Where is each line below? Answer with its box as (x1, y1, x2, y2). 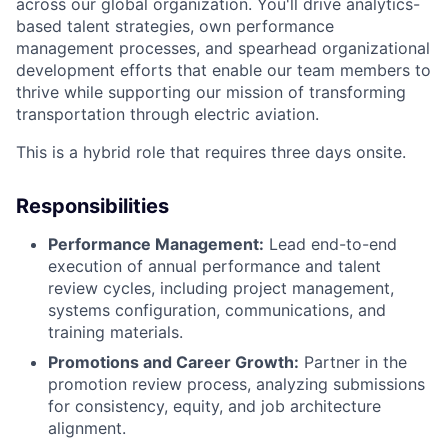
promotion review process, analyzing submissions (48, 374, 425, 395)
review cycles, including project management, (48, 278, 394, 299)
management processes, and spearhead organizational (16, 38, 430, 59)
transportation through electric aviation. (16, 104, 319, 125)
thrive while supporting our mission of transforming (16, 82, 406, 103)
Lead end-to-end (264, 234, 397, 255)
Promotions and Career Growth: (48, 352, 299, 373)
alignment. (48, 418, 126, 439)
